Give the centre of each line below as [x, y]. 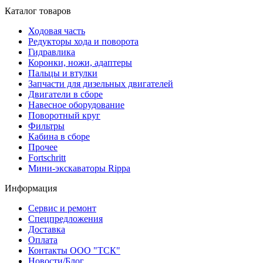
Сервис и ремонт [62, 208]
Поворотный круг [64, 116]
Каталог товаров [38, 11]
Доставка [47, 230]
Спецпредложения [65, 219]
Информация [31, 188]
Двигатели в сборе [65, 95]
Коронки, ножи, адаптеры [80, 63]
